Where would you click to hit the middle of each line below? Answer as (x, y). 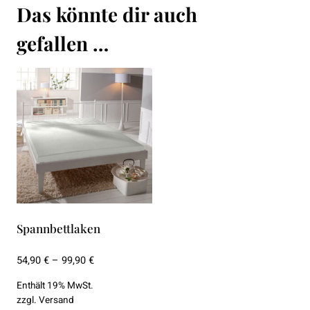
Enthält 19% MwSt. (55, 286)
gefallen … (63, 43)
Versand (56, 301)
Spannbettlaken (58, 228)
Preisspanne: (123, 260)
